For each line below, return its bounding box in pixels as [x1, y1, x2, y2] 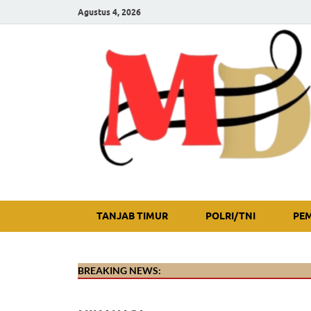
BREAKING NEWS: [78, 264, 161, 276]
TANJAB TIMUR [96, 210, 168, 222]
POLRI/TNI [205, 210, 255, 222]
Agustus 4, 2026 [78, 6, 141, 17]
